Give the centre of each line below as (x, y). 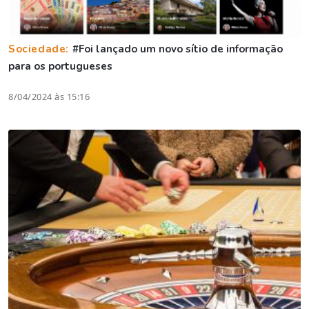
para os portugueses (60, 67)
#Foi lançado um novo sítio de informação (177, 49)
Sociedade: (40, 49)
